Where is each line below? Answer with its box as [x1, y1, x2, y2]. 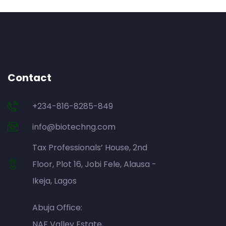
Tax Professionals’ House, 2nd [32, 142, 148, 154]
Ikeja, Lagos [32, 175, 77, 187]
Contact [7, 71, 51, 85]
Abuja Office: [32, 202, 83, 214]
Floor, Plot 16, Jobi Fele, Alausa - [32, 158, 157, 171]
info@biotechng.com [32, 121, 116, 133]
